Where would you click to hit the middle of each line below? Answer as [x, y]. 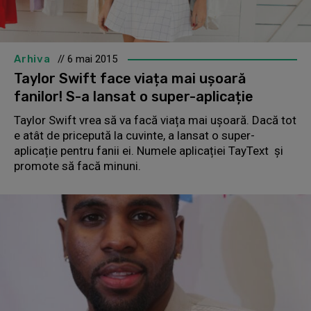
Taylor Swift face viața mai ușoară [130, 78]
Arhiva [32, 59]
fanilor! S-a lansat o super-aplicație [134, 96]
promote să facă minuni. [77, 166]
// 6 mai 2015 [87, 59]
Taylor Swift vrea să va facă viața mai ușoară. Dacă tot [155, 120]
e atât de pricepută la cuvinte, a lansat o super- [134, 135]
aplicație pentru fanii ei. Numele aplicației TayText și [149, 150]
